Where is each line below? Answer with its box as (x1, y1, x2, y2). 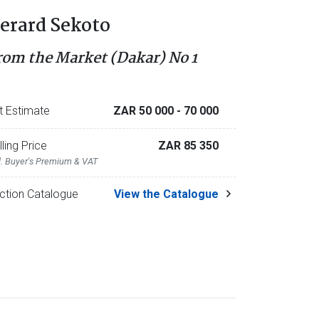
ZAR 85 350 (157, 139, 219, 152)
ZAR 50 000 (113, 104, 177, 117)
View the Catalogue (113, 187, 219, 201)
